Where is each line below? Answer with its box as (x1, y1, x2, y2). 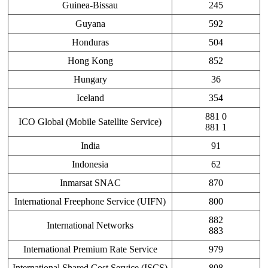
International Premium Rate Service (23, 244, 157, 255)
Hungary (73, 74, 107, 85)
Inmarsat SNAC (59, 178, 121, 188)
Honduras (71, 37, 109, 48)
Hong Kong (67, 56, 113, 66)
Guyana (75, 19, 105, 29)
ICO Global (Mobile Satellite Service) (19, 117, 162, 127)
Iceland (76, 93, 104, 103)
